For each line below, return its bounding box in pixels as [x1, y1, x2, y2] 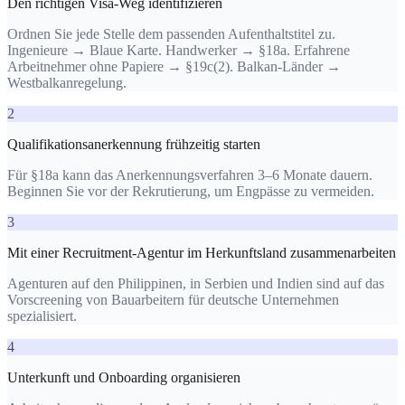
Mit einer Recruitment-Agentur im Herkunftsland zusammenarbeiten [7, 244, 396, 260]
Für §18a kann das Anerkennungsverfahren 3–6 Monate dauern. [7, 166, 372, 183]
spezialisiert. [7, 307, 77, 324]
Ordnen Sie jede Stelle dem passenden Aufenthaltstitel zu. [7, 25, 335, 42]
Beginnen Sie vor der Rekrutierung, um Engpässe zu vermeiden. [7, 183, 374, 199]
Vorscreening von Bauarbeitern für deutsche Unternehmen [7, 291, 339, 307]
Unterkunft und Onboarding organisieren [7, 369, 240, 385]
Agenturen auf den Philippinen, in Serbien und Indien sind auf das [7, 275, 384, 291]
